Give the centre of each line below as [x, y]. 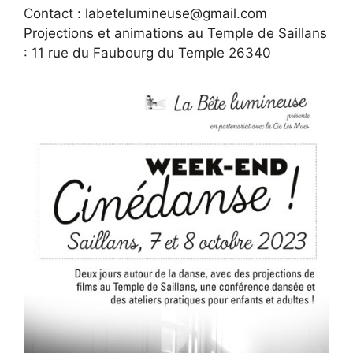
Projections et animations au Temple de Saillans [175, 33]
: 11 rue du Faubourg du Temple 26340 [147, 52]
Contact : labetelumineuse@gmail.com [145, 13]
